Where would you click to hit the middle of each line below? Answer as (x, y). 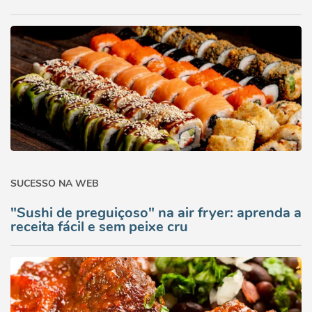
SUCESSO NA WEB (55, 184)
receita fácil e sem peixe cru (99, 227)
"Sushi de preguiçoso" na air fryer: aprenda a (156, 213)
